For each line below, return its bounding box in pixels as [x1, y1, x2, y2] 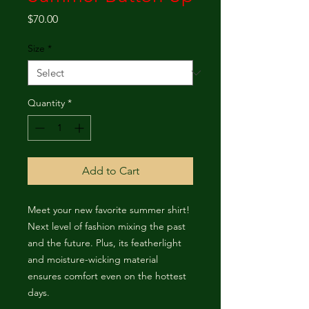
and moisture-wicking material [28, 253, 158, 266]
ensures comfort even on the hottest [28, 270, 186, 282]
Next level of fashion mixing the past [28, 220, 186, 232]
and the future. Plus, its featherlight [28, 237, 181, 249]
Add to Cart [81, 164, 139, 177]
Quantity [28, 97, 65, 109]
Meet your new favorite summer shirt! [28, 203, 190, 216]
